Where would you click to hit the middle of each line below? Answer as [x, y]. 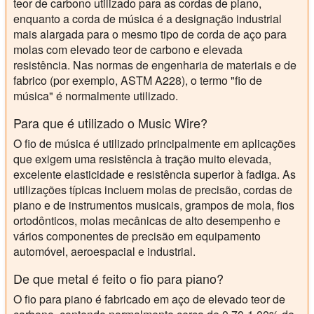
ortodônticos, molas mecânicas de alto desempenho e [147, 220]
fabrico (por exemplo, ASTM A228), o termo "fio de [138, 80]
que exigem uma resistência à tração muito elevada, [142, 158]
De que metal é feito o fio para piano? [118, 278]
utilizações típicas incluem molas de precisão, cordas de [153, 189]
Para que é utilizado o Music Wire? [110, 122]
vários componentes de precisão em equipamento [137, 235]
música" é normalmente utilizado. [96, 95]
